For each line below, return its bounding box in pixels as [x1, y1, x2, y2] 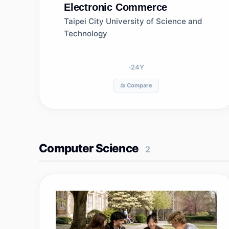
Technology [64, 29, 107, 38]
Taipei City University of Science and [64, 16, 202, 26]
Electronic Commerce [64, 2, 168, 13]
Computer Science [39, 141, 139, 155]
